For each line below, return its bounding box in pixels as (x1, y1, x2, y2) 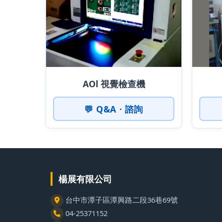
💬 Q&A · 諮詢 (84, 103, 143, 115)
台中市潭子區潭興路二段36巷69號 (63, 195, 178, 205)
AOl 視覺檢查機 (82, 77, 145, 90)
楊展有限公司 (58, 173, 112, 185)
